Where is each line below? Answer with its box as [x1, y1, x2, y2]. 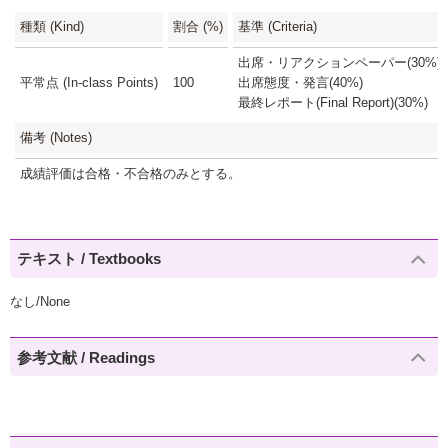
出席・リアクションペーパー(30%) [238, 54, 441, 70]
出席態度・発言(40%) [238, 74, 363, 90]
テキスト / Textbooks [17, 250, 162, 268]
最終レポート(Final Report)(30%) [238, 94, 428, 110]
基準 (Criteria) [238, 18, 317, 34]
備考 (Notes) [20, 129, 92, 145]
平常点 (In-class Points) [20, 74, 158, 90]
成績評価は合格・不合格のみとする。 [20, 165, 241, 181]
